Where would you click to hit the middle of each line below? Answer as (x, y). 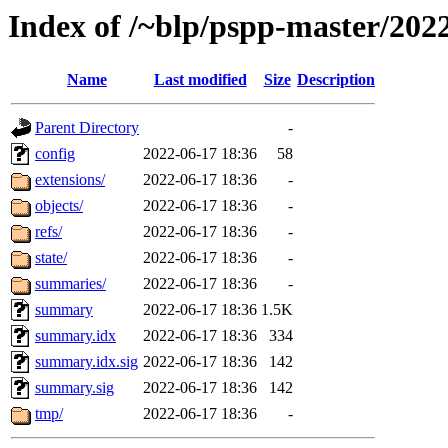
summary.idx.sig (86, 362)
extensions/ (70, 180)
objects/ (59, 206)
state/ (51, 258)
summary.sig (74, 388)
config (55, 154)
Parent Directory (87, 128)
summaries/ (70, 284)
